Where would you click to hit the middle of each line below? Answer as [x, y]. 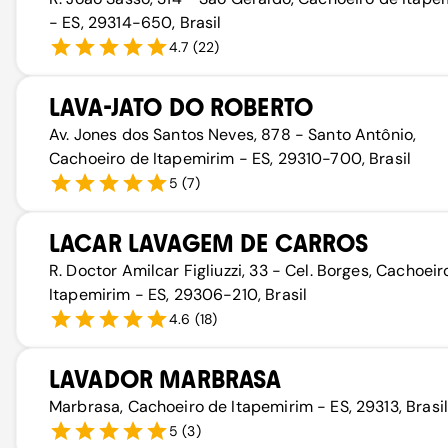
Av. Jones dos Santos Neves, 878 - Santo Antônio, [233, 134]
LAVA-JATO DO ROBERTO [181, 107]
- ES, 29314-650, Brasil [135, 22]
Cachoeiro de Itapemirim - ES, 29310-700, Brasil [230, 158]
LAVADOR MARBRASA [165, 379]
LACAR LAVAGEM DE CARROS [209, 243]
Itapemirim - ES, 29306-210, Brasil [178, 294]
